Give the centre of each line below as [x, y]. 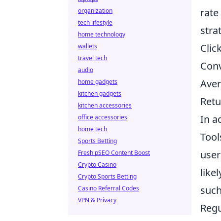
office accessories [103, 117]
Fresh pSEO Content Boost [114, 153]
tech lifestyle [95, 22]
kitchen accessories [105, 105]
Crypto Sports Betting [107, 176]
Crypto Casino [97, 165]
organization [95, 11]
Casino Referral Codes [109, 188]
